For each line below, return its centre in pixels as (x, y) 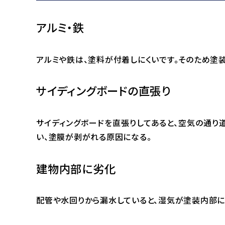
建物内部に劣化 (76, 168)
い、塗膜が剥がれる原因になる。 (94, 136)
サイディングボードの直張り (103, 91)
